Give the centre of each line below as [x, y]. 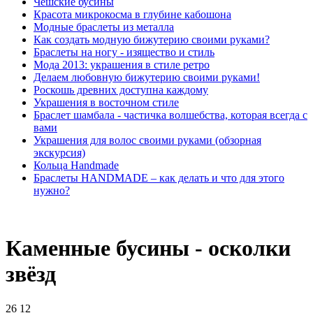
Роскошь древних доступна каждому [121, 90]
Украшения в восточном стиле [106, 102]
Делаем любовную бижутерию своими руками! [147, 77]
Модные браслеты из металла [104, 27]
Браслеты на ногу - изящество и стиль [124, 52]
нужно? [52, 190]
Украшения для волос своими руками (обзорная [147, 140]
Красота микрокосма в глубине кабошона [132, 14]
